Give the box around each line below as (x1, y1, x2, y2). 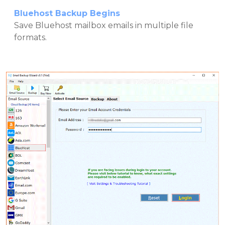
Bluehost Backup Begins (14, 8, 120, 18)
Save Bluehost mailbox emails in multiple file (14, 20, 193, 30)
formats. (14, 32, 47, 42)
